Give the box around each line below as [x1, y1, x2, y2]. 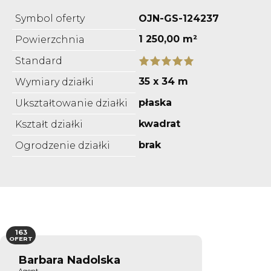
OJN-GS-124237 [139, 12, 219, 24]
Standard [15, 54, 62, 67]
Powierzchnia [15, 33, 85, 45]
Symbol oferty [15, 12, 85, 24]
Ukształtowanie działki [15, 97, 128, 109]
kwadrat [139, 117, 180, 129]
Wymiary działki [15, 76, 94, 88]
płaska [139, 96, 172, 108]
